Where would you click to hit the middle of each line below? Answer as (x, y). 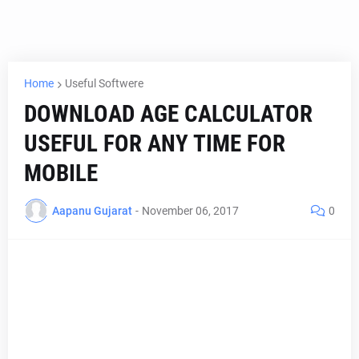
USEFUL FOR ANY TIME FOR (155, 143)
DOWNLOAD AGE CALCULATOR (168, 114)
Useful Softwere (104, 83)
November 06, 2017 (190, 210)
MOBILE (61, 173)
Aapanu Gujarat (92, 210)
